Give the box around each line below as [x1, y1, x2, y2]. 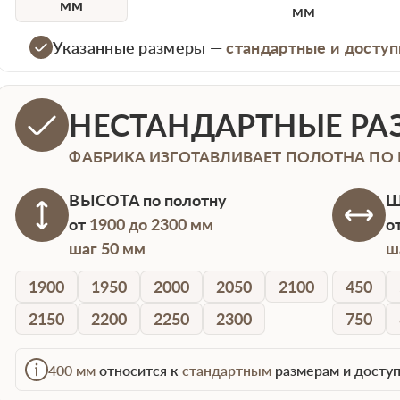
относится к [96, 361, 183, 379]
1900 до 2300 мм [89, 214, 214, 235]
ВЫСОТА [69, 190, 140, 211]
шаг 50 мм [69, 238, 146, 259]
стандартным [182, 361, 272, 379]
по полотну [139, 190, 228, 211]
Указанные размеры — [53, 37, 227, 57]
